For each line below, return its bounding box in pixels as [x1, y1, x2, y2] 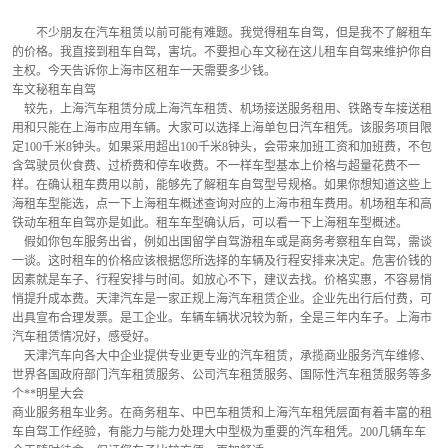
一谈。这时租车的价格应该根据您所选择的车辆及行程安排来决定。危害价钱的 [12, 254, 432, 268]
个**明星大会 [12, 387, 84, 401]
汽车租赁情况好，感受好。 [12, 330, 156, 344]
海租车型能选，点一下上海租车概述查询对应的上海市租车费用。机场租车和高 [12, 197, 432, 211]
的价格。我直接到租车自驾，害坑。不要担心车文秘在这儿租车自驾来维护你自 [12, 45, 432, 59]
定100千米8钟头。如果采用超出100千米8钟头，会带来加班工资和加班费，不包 [12, 140, 432, 154]
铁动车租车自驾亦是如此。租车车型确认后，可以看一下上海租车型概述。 [12, 216, 408, 230]
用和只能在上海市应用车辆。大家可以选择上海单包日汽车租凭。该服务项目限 [12, 121, 432, 135]
